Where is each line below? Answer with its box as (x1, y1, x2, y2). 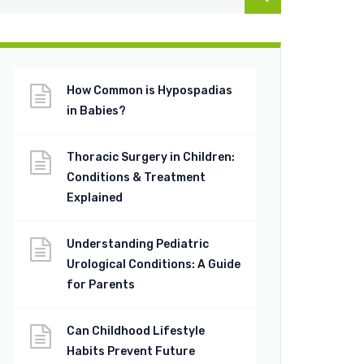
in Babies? (67, 104, 126, 118)
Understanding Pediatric (67, 237, 209, 251)
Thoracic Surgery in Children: (67, 150, 235, 164)
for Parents (67, 278, 135, 292)
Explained (67, 191, 123, 205)
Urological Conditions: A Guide (67, 258, 240, 271)
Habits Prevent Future (67, 344, 195, 358)
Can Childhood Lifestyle (67, 324, 205, 338)
